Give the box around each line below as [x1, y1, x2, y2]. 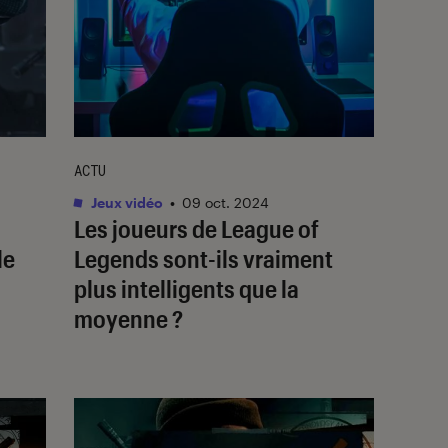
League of [221, 213, 319, 243]
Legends [74, 243, 159, 273]
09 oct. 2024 [182, 193, 269, 211]
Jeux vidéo [88, 193, 163, 211]
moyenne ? [74, 303, 183, 333]
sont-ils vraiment [159, 243, 333, 273]
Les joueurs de [74, 213, 221, 243]
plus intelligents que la [74, 273, 299, 303]
